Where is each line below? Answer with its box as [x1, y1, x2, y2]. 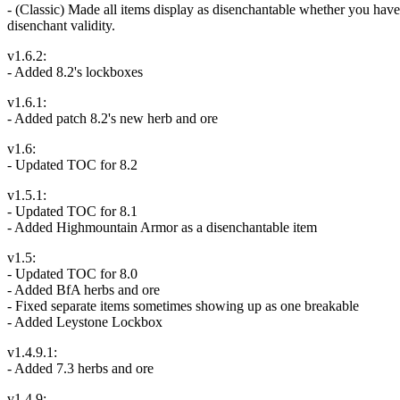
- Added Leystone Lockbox [7, 313, 162, 329]
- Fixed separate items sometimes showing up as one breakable [7, 297, 359, 313]
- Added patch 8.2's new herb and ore [7, 110, 218, 126]
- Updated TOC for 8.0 [7, 265, 137, 281]
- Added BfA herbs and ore [7, 281, 160, 297]
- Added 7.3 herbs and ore [7, 360, 154, 376]
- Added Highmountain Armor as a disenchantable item [7, 219, 317, 235]
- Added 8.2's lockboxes [7, 63, 143, 79]
